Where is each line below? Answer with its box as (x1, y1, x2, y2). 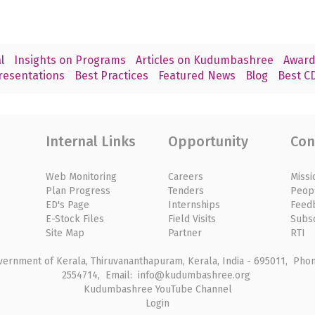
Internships (167, 198, 220, 211)
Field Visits (167, 212, 216, 225)
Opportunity (167, 132, 248, 150)
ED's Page (45, 198, 89, 211)
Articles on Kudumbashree (135, 53, 274, 67)
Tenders (167, 184, 204, 197)
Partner (167, 226, 202, 239)
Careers (167, 170, 203, 183)
